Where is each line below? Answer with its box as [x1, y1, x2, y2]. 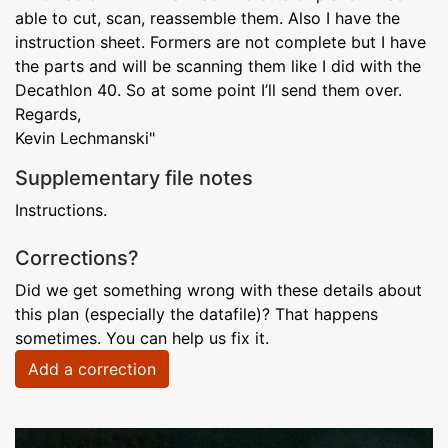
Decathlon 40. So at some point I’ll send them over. [15, 79, 402, 100]
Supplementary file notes [15, 165, 253, 190]
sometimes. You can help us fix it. [15, 327, 269, 348]
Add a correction [28, 358, 156, 379]
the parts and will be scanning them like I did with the [15, 55, 421, 76]
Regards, [15, 103, 81, 124]
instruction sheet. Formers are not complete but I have [15, 31, 426, 52]
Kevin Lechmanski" [15, 127, 155, 148]
